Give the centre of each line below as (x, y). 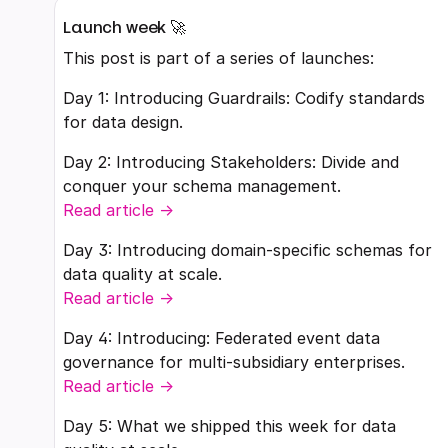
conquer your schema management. (202, 186)
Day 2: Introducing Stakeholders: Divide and (231, 162)
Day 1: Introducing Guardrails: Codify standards (244, 98)
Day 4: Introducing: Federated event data (221, 338)
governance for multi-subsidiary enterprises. (234, 362)
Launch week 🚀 (124, 28)
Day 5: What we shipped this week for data (229, 426)
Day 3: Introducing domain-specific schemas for (247, 250)
